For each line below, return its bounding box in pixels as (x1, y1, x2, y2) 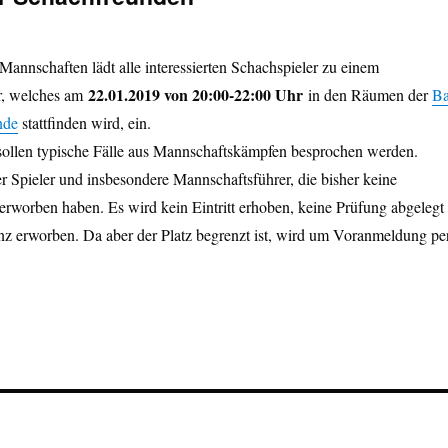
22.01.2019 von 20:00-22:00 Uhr (87, 83, 303, 106)
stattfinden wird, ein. (17, 112, 151, 133)
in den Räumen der (302, 84, 432, 105)
